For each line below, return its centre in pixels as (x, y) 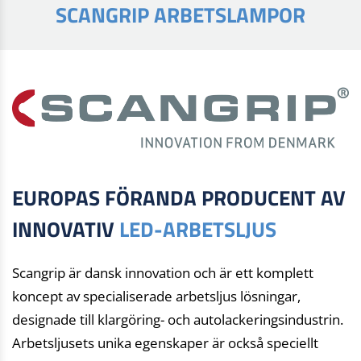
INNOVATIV (63, 230)
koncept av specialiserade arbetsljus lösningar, (156, 297)
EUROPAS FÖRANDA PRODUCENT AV (179, 198)
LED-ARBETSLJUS (195, 230)
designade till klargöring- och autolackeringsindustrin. (178, 320)
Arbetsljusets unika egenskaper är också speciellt (165, 343)
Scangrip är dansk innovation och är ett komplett (163, 273)
